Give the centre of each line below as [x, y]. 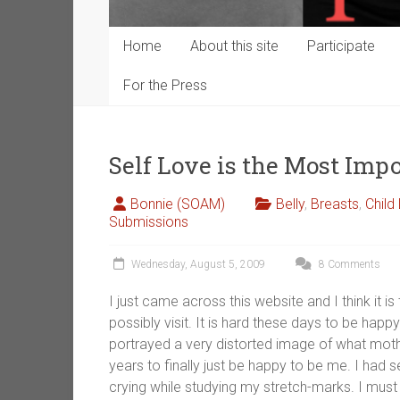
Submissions [149, 222]
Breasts [335, 204]
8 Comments [348, 265]
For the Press [165, 86]
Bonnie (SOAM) [178, 204]
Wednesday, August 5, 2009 [198, 265]
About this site [234, 46]
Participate [341, 46]
